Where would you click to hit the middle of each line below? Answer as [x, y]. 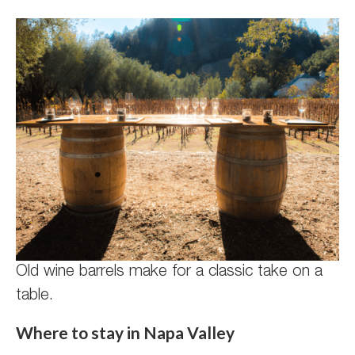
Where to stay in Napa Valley [125, 332]
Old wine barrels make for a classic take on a [169, 273]
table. [34, 296]
